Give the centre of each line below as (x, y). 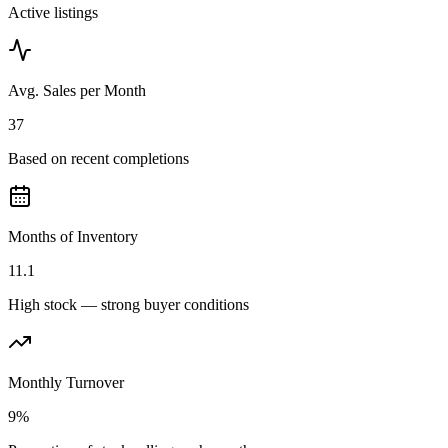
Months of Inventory (73, 237)
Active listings (53, 13)
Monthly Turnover (66, 383)
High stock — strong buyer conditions (128, 305)
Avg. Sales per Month (77, 91)
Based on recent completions (98, 159)
